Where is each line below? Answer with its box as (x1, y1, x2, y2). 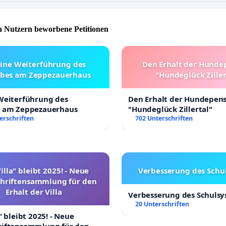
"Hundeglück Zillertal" (128, 104, 212, 114)
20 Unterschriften (135, 200, 190, 208)
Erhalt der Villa (5, 187, 62, 197)
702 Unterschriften (135, 114, 193, 123)
